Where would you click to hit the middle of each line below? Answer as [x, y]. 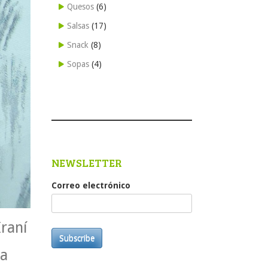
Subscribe [77, 238]
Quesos [80, 7]
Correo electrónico [91, 185]
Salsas [78, 26]
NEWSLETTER [87, 163]
